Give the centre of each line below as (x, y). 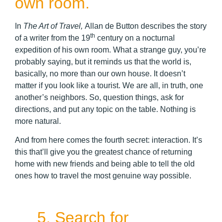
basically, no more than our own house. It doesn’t (100, 73)
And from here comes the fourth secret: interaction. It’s (109, 140)
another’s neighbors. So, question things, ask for (99, 97)
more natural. (38, 121)
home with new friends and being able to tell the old (105, 164)
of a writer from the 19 (53, 38)
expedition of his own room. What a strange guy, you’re (111, 50)
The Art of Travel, (54, 26)
